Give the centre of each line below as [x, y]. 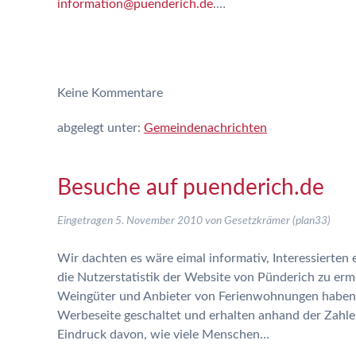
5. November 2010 [159, 221]
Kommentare [126, 93]
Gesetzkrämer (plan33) [277, 221]
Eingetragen [86, 221]
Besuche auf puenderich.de [191, 188]
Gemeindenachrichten [205, 128]
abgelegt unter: [101, 128]
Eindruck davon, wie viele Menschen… [163, 335]
